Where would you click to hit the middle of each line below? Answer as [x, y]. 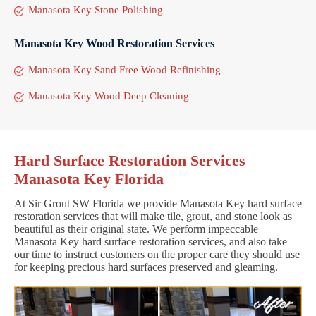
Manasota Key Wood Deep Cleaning [109, 96]
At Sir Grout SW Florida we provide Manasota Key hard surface [158, 203]
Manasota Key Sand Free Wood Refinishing [124, 69]
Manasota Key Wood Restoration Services [114, 43]
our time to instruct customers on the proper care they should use [157, 254]
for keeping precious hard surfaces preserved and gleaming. [146, 267]
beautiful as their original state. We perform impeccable [136, 229]
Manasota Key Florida [89, 178]
